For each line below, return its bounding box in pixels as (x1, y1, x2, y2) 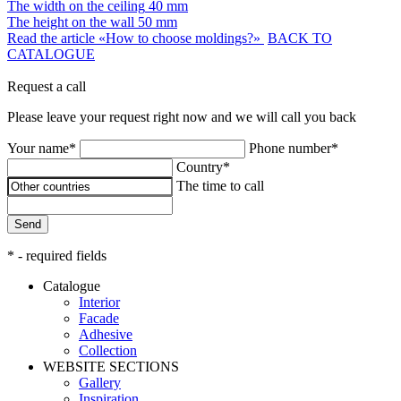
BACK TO (268, 30, 332, 46)
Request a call (7, 78, 86, 94)
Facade (79, 310, 119, 326)
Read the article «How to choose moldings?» (7, 30, 264, 46)
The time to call (176, 177, 264, 193)
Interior (79, 294, 120, 310)
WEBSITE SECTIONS (43, 358, 179, 374)
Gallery (79, 374, 121, 390)
